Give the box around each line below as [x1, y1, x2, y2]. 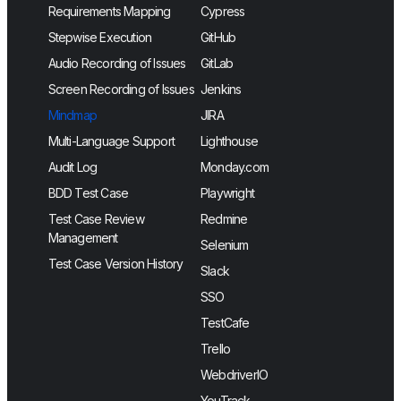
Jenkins [200, 81, 242, 97]
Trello [200, 340, 231, 356]
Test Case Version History [47, 255, 183, 271]
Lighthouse [200, 132, 258, 149]
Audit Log [47, 158, 98, 175]
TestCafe [200, 314, 250, 330]
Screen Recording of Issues [47, 81, 194, 97]
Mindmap [47, 107, 97, 123]
